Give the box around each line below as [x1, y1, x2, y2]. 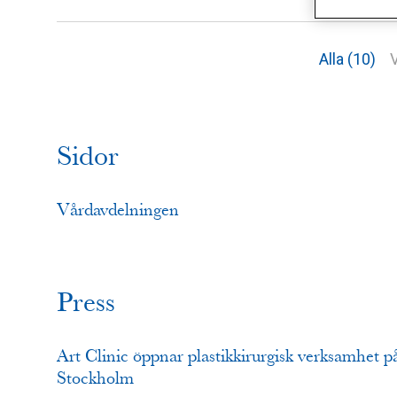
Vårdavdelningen [57, 199, 179, 220]
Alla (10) [318, 50, 376, 68]
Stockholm [57, 368, 134, 388]
